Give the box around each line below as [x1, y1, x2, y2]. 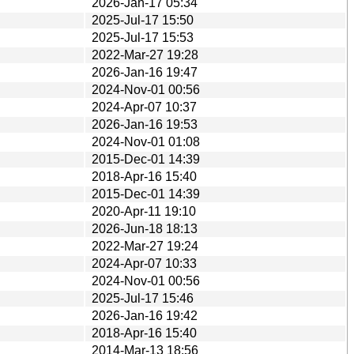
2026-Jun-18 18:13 [92, 221, 198, 235]
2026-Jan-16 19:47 [92, 65, 198, 79]
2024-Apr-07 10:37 [92, 100, 197, 114]
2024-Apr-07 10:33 [92, 256, 197, 270]
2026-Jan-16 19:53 [92, 117, 198, 131]
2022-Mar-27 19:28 [92, 47, 198, 62]
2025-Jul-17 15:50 [92, 13, 194, 27]
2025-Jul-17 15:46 [92, 291, 194, 305]
